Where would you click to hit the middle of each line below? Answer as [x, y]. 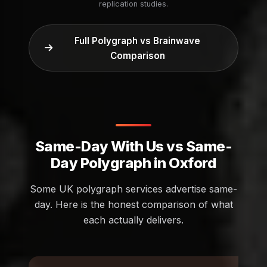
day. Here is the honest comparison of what [133, 205]
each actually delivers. [133, 220]
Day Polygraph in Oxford [133, 163]
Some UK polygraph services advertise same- [133, 189]
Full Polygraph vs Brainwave [137, 41]
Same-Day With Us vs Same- [133, 147]
